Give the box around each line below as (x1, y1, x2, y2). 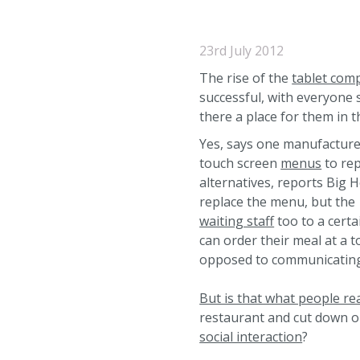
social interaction (199, 328, 303, 346)
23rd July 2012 (199, 42, 284, 59)
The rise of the (199, 69, 292, 87)
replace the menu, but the (199, 193, 356, 211)
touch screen (199, 154, 281, 172)
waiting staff (199, 212, 275, 230)
